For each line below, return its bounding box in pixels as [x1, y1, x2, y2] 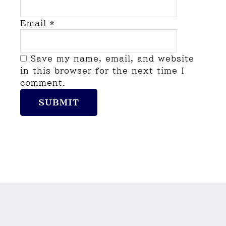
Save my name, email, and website [30, 54, 194, 63]
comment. [20, 79, 66, 87]
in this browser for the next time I [20, 67, 185, 75]
